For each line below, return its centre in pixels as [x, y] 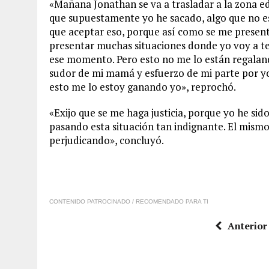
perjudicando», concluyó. [107, 140]
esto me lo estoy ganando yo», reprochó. [143, 86]
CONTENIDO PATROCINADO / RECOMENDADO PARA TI [129, 201]
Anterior [247, 225]
